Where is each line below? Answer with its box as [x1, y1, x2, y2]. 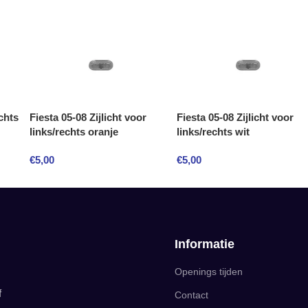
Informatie [175, 237, 234, 251]
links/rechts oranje [30, 126, 118, 137]
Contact [175, 289, 208, 300]
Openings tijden [175, 266, 243, 277]
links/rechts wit [177, 126, 250, 137]
